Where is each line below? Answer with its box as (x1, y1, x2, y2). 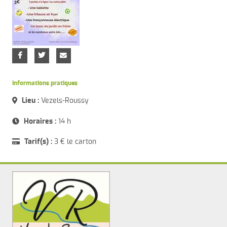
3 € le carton (52, 138, 97, 146)
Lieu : (22, 97, 40, 104)
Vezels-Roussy (39, 97, 89, 104)
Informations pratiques (12, 81, 78, 87)
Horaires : (24, 118, 57, 125)
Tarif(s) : (24, 138, 53, 146)
